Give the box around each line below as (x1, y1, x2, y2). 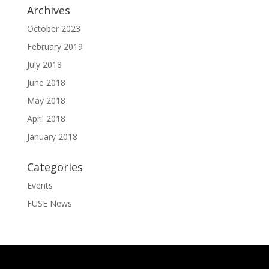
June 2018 (26, 77, 65, 88)
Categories (26, 160, 83, 174)
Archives (26, 3, 70, 17)
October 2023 (26, 23, 80, 34)
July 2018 (26, 59, 62, 70)
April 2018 (26, 113, 65, 124)
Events (26, 180, 53, 191)
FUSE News (26, 198, 72, 209)
